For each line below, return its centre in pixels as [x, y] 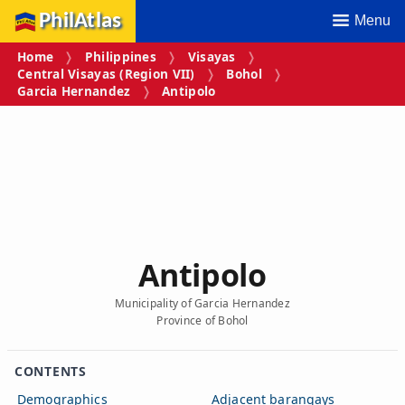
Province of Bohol [202, 320]
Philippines [120, 57]
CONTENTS [51, 371]
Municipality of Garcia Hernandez [202, 303]
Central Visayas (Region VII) [106, 74]
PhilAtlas [80, 21]
